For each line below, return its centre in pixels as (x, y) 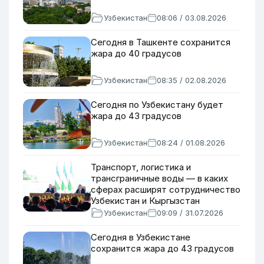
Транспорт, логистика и (141, 167)
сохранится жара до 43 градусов (162, 248)
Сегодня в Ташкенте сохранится (161, 42)
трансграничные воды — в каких (159, 178)
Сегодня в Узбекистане (141, 237)
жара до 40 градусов (136, 53)
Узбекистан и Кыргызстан (145, 201)
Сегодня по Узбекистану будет (157, 105)
